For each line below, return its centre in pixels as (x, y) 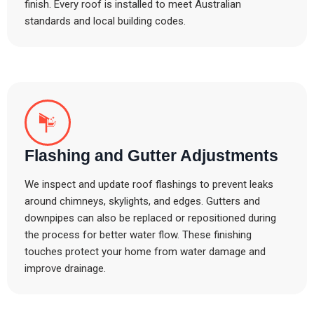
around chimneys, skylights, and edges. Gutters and (142, 201)
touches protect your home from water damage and (145, 252)
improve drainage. (65, 268)
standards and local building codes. (105, 21)
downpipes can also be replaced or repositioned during (150, 218)
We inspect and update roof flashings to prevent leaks (149, 184)
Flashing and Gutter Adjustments (151, 156)
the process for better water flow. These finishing (138, 235)
